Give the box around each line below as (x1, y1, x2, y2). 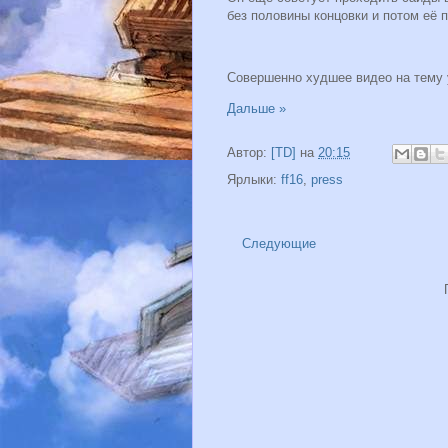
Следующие (242, 236, 316, 252)
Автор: (227, 145, 271, 161)
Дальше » (227, 101, 286, 117)
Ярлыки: (227, 172, 281, 188)
